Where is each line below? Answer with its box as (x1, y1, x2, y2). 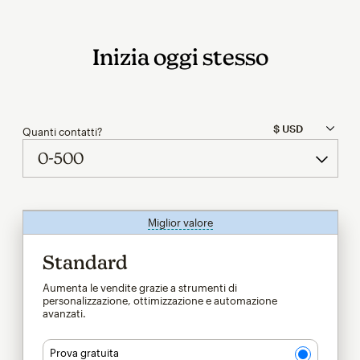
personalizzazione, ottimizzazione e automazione (42, 293, 277, 307)
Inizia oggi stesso (92, 43, 268, 70)
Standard (42, 250, 128, 273)
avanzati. (42, 306, 86, 320)
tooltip (212, 215, 245, 229)
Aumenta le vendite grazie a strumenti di (42, 280, 237, 294)
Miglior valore (147, 215, 213, 229)
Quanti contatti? (22, 125, 102, 138)
